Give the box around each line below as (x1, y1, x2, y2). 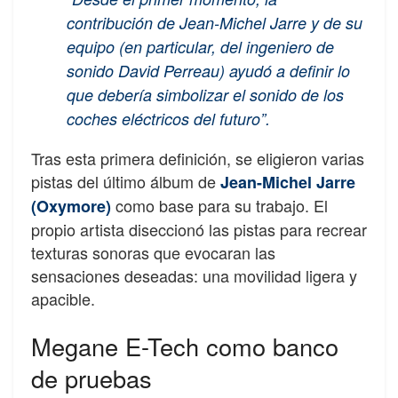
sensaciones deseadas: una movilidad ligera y (31, 264, 357, 288)
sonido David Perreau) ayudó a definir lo (67, 60, 350, 83)
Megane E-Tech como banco (31, 328, 338, 363)
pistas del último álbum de (31, 170, 220, 194)
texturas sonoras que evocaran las (31, 241, 275, 265)
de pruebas (31, 360, 152, 395)
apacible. (31, 287, 95, 311)
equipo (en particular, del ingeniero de (67, 36, 334, 59)
